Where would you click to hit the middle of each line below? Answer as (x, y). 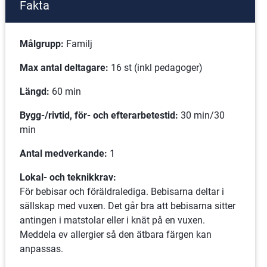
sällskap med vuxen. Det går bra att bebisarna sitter (127, 206)
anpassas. (41, 249)
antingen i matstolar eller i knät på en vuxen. (112, 220)
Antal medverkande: (63, 153)
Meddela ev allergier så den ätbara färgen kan (115, 235)
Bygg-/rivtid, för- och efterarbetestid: (100, 115)
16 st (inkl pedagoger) (155, 68)
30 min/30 (202, 115)
